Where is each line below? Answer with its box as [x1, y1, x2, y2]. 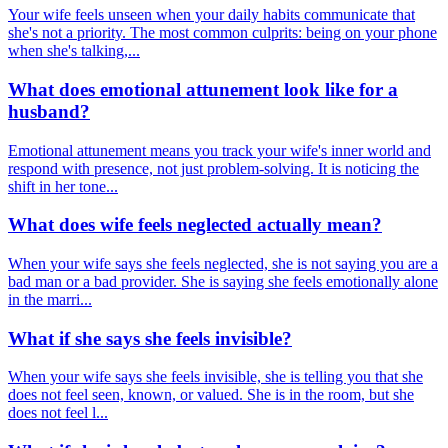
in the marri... [8, 290, 92, 308]
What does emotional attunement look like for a [8, 78, 398, 100]
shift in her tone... [8, 177, 118, 195]
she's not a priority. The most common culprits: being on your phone [8, 24, 437, 42]
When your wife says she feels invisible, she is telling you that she [8, 368, 423, 386]
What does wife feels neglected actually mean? [8, 214, 382, 236]
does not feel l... [8, 404, 108, 422]
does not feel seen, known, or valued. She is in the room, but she [8, 386, 414, 404]
